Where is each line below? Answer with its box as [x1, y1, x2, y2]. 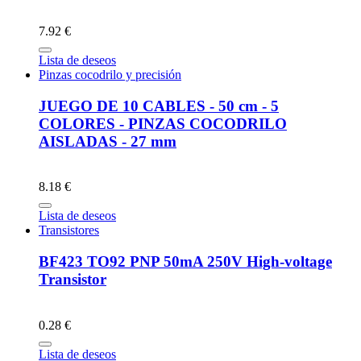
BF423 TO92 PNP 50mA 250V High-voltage [39, 253, 332, 271]
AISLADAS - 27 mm [39, 132, 176, 150]
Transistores [39, 223, 99, 238]
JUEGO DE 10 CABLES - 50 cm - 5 [39, 97, 279, 114]
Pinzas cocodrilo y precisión [39, 67, 181, 81]
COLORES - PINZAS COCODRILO [39, 114, 287, 132]
